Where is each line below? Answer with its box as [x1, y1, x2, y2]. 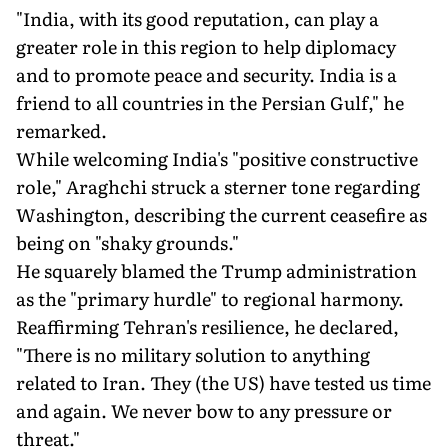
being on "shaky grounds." [16, 228, 239, 256]
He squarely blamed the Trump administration [16, 256, 417, 284]
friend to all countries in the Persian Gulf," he [16, 88, 404, 116]
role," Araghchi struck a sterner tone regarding [16, 172, 420, 200]
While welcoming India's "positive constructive [16, 144, 418, 172]
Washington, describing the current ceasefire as [16, 200, 427, 228]
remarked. [16, 116, 107, 144]
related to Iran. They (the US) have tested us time [16, 368, 431, 396]
